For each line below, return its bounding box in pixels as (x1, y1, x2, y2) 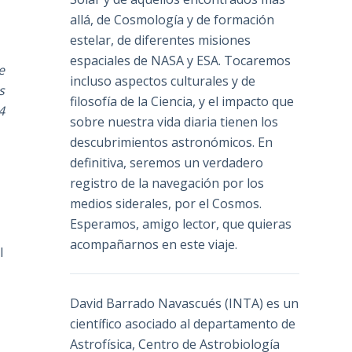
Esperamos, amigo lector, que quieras (70, 215, 292, 233)
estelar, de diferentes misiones (70, 31, 251, 49)
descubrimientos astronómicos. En (70, 134, 273, 152)
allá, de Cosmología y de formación (70, 11, 275, 29)
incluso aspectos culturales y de (70, 72, 256, 90)
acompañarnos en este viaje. (70, 236, 238, 254)
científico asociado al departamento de (70, 315, 296, 333)
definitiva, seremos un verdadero (70, 154, 264, 172)
